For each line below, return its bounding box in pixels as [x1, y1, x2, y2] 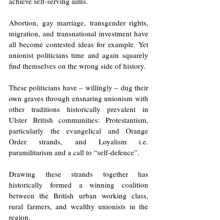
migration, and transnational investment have [9, 28, 148, 38]
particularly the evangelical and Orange [9, 125, 148, 136]
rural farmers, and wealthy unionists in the [9, 201, 148, 211]
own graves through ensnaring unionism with [9, 93, 148, 103]
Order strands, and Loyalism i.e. [9, 136, 148, 146]
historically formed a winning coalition [9, 179, 148, 190]
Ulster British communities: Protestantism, [9, 114, 148, 125]
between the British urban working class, [9, 190, 148, 200]
